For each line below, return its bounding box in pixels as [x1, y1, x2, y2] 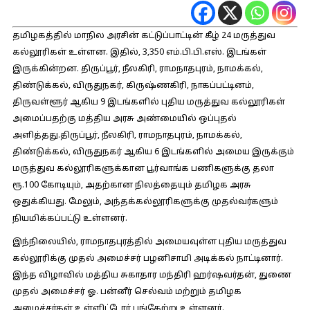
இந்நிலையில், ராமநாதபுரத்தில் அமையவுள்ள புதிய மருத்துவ [12, 237, 286, 247]
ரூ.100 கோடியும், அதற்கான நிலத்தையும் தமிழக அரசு [12, 181, 251, 190]
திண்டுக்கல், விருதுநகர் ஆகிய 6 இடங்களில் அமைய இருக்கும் [12, 147, 294, 157]
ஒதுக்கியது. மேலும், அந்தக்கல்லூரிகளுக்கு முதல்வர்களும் [12, 197, 278, 207]
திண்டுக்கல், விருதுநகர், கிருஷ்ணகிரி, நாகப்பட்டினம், [12, 81, 254, 91]
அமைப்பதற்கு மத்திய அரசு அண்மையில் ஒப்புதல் [12, 114, 237, 124]
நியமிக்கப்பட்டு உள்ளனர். [12, 214, 127, 224]
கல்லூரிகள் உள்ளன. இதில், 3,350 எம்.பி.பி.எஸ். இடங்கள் [12, 48, 266, 57]
